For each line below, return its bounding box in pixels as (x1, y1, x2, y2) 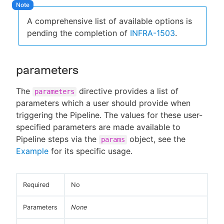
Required (23, 180, 49, 188)
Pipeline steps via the (16, 133, 99, 144)
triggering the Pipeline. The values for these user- (16, 109, 202, 120)
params (101, 135, 125, 143)
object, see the (127, 133, 185, 144)
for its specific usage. (48, 145, 132, 156)
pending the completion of (27, 27, 130, 38)
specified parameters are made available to (16, 121, 180, 132)
